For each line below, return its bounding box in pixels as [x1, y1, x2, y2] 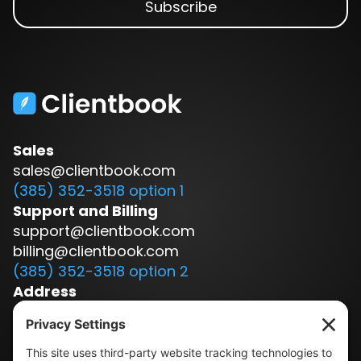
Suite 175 [13, 322, 75, 342]
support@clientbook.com [13, 221, 195, 242]
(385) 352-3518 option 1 [13, 180, 184, 201]
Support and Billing [13, 201, 158, 222]
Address [13, 281, 77, 302]
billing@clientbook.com [13, 241, 179, 262]
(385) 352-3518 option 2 [13, 261, 189, 282]
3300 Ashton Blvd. [13, 301, 139, 322]
